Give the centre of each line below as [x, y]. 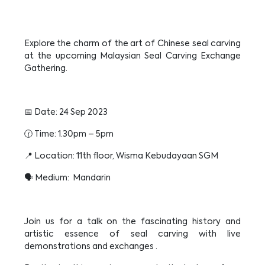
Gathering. [46, 69]
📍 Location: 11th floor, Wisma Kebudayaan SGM [121, 156]
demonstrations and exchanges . [91, 247]
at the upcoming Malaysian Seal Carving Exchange [132, 56]
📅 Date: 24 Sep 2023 [66, 112]
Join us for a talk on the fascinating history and [132, 222]
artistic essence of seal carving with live [132, 234]
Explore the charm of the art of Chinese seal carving [132, 44]
